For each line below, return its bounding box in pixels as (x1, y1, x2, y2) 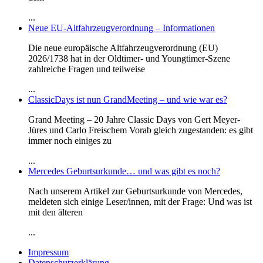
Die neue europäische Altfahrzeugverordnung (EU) (28, 42, 218, 53)
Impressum (28, 247, 69, 257)
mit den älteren (28, 207, 83, 217)
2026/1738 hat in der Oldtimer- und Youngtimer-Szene (28, 53, 230, 63)
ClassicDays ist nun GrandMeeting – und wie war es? (28, 94, 227, 104)
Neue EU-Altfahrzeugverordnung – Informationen (28, 22, 215, 33)
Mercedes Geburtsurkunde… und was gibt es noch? (28, 166, 220, 176)
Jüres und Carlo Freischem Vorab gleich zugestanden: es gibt (28, 124, 253, 135)
